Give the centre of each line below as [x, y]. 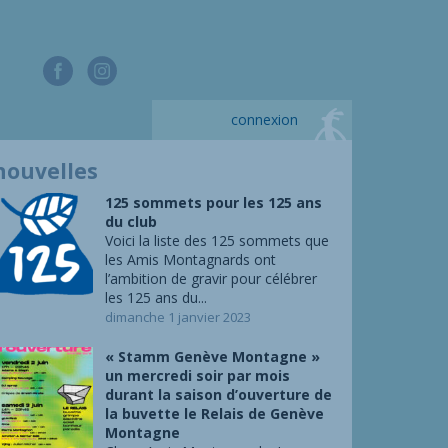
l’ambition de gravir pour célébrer [210, 278]
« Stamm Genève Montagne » [212, 356]
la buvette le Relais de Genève [214, 413]
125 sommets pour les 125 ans [213, 202]
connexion [264, 119]
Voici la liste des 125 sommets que [216, 240]
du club [130, 221]
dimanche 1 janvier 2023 [177, 317]
